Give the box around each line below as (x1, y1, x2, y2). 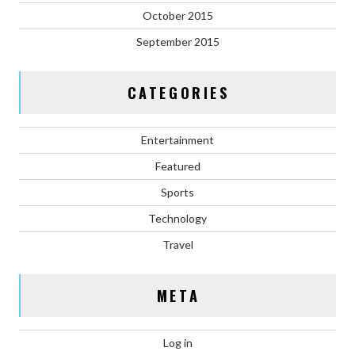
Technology (148, 211, 207, 225)
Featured (155, 158, 200, 173)
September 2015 (136, 34, 219, 48)
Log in (162, 335, 193, 349)
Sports (161, 185, 194, 199)
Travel (162, 237, 193, 251)
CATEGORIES (127, 82, 230, 103)
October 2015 (142, 8, 213, 22)
